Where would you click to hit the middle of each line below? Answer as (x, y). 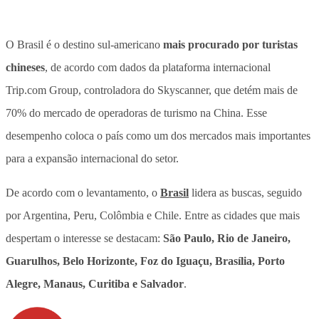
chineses (25, 67)
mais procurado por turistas (230, 44)
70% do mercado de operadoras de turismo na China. (126, 113)
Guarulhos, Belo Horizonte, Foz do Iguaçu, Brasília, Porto (145, 261)
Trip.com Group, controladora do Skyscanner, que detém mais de (152, 90)
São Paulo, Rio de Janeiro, (227, 238)
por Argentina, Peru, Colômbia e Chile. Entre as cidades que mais (153, 215)
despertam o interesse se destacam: (84, 238)
